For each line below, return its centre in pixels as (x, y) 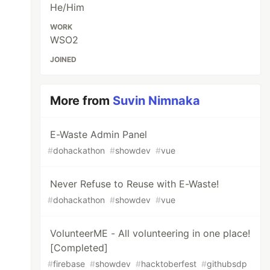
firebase (69, 264)
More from (82, 101)
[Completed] (79, 248)
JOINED (64, 59)
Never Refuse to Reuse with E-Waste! (135, 184)
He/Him (67, 7)
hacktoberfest (169, 264)
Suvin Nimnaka (157, 101)
